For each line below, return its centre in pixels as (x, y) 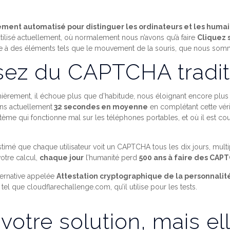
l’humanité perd (112, 158)
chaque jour (62, 158)
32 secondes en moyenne (100, 107)
